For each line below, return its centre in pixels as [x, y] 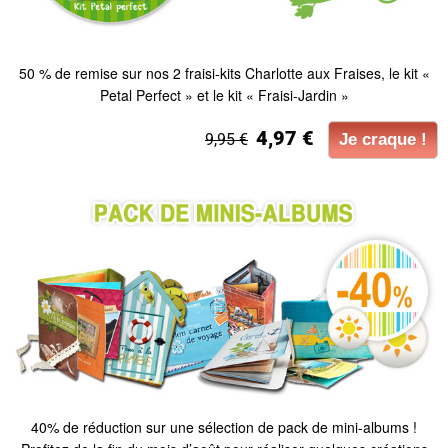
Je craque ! [383, 139]
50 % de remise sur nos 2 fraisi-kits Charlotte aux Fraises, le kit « [224, 72]
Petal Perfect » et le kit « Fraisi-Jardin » [224, 94]
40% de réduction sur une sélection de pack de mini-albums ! [224, 427]
